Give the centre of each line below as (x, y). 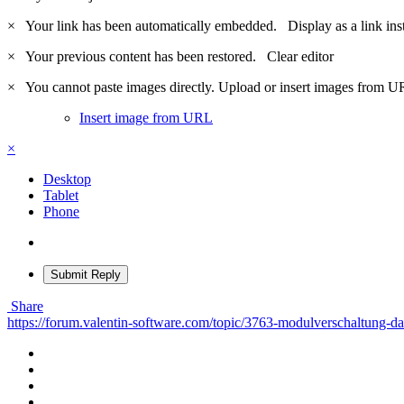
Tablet (61, 195)
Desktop (67, 179)
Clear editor (300, 56)
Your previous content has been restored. (143, 56)
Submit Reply (86, 274)
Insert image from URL (146, 117)
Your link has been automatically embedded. (153, 25)
